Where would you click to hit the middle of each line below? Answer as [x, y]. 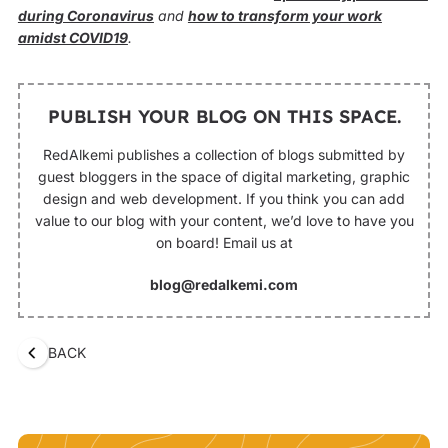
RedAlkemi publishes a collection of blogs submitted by [224, 155]
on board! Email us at [224, 243]
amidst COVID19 [72, 37]
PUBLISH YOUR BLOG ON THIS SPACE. [224, 117]
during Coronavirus [85, 15]
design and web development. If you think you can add [224, 199]
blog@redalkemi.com [224, 285]
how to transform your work [284, 15]
